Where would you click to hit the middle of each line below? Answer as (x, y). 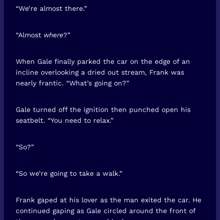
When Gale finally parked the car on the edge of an (103, 61)
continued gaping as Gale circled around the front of (106, 210)
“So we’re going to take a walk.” (69, 173)
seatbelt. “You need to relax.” (65, 120)
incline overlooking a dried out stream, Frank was (100, 72)
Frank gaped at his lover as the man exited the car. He (109, 200)
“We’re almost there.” (51, 8)
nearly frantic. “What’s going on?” (72, 83)
